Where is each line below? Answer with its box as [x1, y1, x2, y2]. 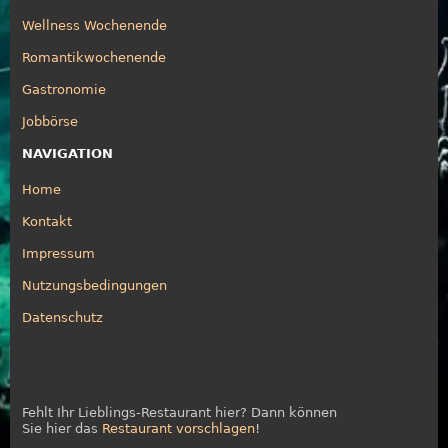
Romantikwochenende [22, 49, 166, 65]
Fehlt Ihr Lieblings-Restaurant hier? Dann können [22, 404, 337, 420]
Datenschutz [22, 309, 103, 325]
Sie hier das [22, 420, 102, 436]
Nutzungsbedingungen [22, 277, 167, 293]
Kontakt [22, 213, 72, 229]
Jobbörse [22, 113, 78, 129]
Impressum [22, 245, 95, 261]
